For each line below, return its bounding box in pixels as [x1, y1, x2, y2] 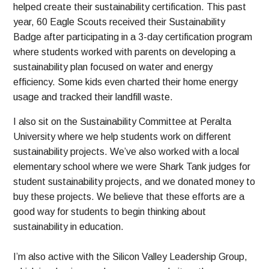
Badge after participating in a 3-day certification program [13, 32, 253, 43]
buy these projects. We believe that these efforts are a [13, 192, 245, 202]
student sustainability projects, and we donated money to [13, 177, 256, 187]
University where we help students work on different [13, 131, 232, 142]
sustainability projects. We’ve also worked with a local [13, 147, 240, 157]
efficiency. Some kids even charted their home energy [13, 77, 238, 88]
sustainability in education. [13, 222, 124, 232]
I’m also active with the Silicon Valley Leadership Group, [13, 252, 248, 262]
